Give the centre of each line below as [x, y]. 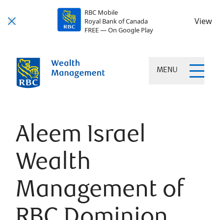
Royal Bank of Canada [116, 21]
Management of [100, 191]
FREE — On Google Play [119, 30]
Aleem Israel [81, 136]
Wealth [53, 164]
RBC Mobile [101, 12]
